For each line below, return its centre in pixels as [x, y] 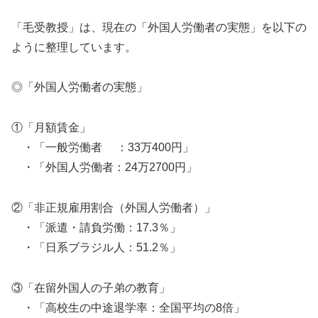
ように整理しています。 [74, 47]
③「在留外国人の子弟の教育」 [91, 287]
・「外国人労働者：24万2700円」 [104, 168]
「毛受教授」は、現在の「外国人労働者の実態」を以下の [159, 27]
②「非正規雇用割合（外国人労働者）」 [114, 208]
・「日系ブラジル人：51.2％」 [96, 248]
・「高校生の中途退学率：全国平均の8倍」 [128, 307]
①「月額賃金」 [51, 128]
